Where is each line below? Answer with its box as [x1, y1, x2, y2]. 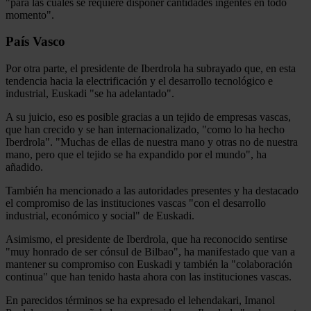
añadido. [6, 161, 43, 174]
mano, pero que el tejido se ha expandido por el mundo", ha [6, 149, 267, 161]
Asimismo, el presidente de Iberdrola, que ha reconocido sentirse [6, 233, 287, 246]
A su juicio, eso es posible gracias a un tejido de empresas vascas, [6, 111, 291, 124]
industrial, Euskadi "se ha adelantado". [6, 87, 174, 100]
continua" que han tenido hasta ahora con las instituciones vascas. [6, 271, 292, 283]
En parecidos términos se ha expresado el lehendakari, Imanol [6, 294, 275, 307]
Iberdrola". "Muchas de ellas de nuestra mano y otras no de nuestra [6, 136, 298, 149]
